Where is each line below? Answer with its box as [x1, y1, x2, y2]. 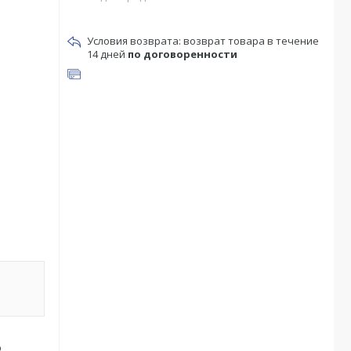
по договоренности [128, 47, 237, 61]
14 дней [87, 47, 128, 61]
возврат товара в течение [183, 34, 319, 48]
